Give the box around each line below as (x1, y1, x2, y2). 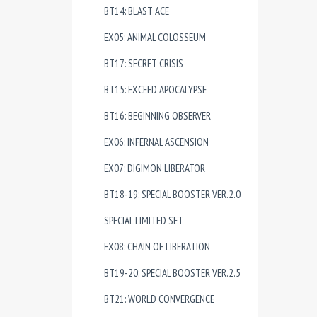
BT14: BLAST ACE (104, 4, 169, 18)
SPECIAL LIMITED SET (104, 214, 183, 227)
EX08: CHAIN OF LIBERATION (104, 240, 210, 253)
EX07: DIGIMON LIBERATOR (104, 161, 205, 175)
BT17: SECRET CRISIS (104, 57, 183, 70)
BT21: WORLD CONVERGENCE (104, 292, 214, 306)
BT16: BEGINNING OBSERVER (104, 109, 211, 122)
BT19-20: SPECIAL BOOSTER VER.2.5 (104, 266, 241, 279)
